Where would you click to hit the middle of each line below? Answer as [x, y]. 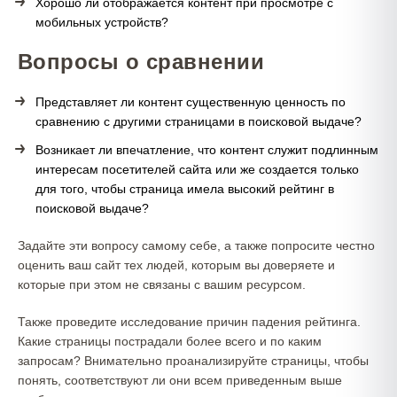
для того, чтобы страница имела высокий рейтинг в [185, 189]
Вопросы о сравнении [141, 62]
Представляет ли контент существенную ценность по [191, 102]
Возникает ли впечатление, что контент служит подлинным [207, 150]
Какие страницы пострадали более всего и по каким [170, 341]
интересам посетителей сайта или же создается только [197, 169]
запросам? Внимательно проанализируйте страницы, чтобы [193, 361]
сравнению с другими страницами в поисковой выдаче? [198, 121]
